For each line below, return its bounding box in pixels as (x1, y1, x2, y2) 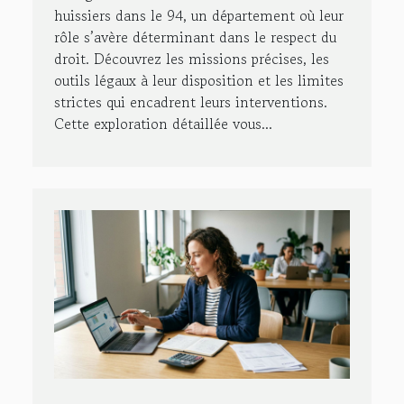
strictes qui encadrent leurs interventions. (54, 90, 327, 113)
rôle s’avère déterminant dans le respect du (54, 25, 336, 48)
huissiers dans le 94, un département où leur (54, 4, 344, 26)
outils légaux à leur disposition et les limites (54, 69, 344, 91)
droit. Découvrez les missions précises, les (54, 47, 329, 69)
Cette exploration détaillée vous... (54, 112, 272, 134)
